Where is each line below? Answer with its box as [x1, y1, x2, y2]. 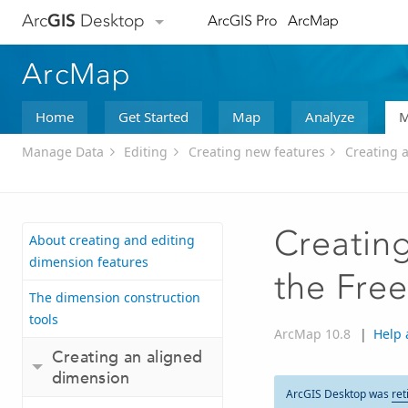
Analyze [304, 107, 354, 126]
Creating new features [188, 143, 325, 161]
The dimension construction [29, 289, 200, 307]
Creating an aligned [51, 346, 203, 368]
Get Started [117, 107, 189, 126]
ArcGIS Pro [207, 12, 278, 30]
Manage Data [22, 143, 104, 161]
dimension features [29, 253, 148, 271]
